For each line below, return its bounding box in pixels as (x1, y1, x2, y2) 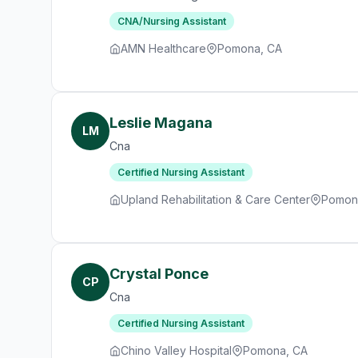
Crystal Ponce (109, 265, 209, 282)
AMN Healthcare (121, 42, 206, 55)
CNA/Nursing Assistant (117, 15, 226, 27)
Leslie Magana (109, 114, 213, 131)
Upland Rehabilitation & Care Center (121, 193, 310, 206)
